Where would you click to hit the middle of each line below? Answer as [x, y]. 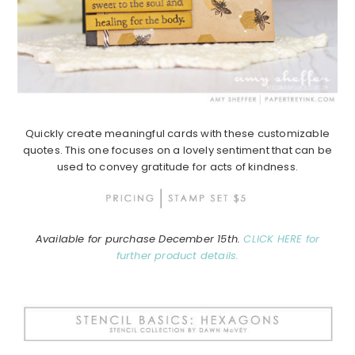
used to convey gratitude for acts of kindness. [177, 167]
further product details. [177, 256]
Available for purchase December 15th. [139, 239]
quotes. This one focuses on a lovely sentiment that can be [177, 151]
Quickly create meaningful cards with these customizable [177, 134]
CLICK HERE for [282, 239]
